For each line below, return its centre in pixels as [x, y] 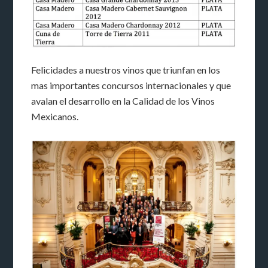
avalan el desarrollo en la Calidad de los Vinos [123, 101]
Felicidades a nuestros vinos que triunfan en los [126, 70]
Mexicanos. [55, 117]
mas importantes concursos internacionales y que [131, 86]
